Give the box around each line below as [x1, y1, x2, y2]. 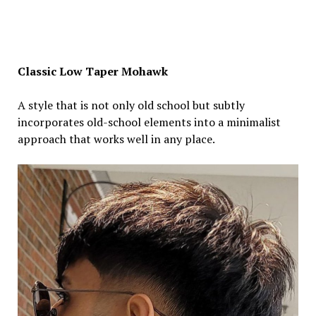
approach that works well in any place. [17, 130, 215, 147]
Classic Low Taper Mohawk [17, 63, 168, 79]
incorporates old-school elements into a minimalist [17, 114, 281, 130]
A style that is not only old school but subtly [17, 97, 245, 113]
